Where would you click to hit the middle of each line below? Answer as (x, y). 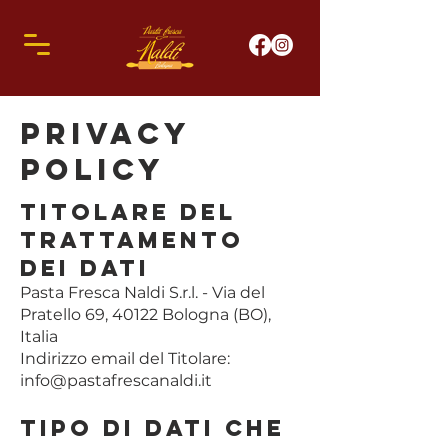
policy (92, 169)
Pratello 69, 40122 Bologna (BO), (145, 314)
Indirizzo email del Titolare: (125, 358)
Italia (39, 336)
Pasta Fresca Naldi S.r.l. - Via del (142, 292)
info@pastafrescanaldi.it (116, 380)
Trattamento (132, 240)
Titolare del (128, 212)
